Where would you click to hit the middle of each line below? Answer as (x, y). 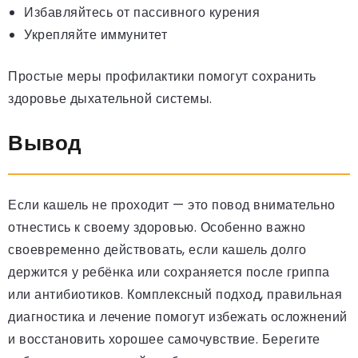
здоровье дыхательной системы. (110, 99)
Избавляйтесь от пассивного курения (142, 13)
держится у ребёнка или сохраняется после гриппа (169, 272)
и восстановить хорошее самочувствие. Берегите (164, 340)
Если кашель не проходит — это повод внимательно (172, 205)
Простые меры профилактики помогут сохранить (162, 77)
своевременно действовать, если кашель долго (157, 250)
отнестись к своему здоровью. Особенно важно (157, 228)
